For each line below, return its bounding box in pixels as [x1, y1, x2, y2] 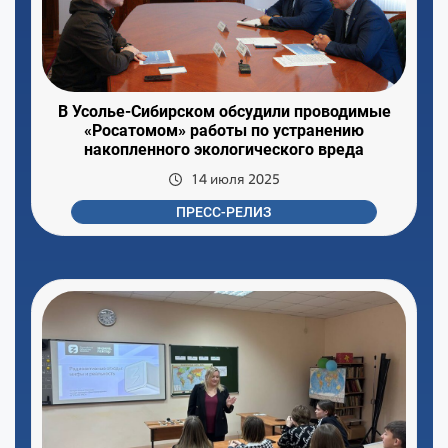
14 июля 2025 [190, 169, 280, 188]
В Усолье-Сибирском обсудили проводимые [57, 101, 391, 121]
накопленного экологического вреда [84, 139, 364, 159]
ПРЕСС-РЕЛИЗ [176, 203, 272, 220]
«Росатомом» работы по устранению [84, 120, 364, 140]
